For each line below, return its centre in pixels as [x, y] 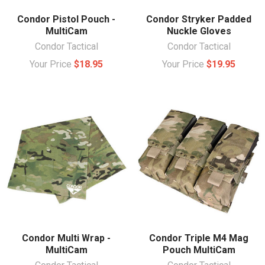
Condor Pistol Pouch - [66, 19]
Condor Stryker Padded [199, 19]
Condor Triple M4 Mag [199, 238]
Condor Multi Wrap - [66, 238]
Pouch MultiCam [199, 250]
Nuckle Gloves [199, 31]
